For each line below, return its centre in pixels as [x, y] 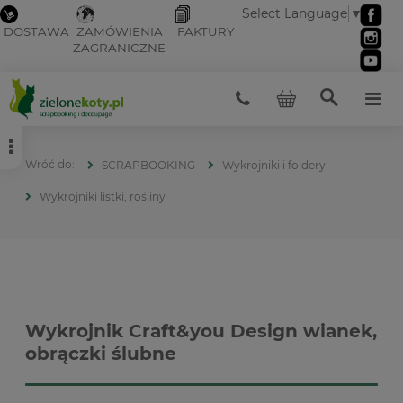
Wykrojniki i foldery [274, 165]
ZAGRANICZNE [119, 48]
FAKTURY [206, 32]
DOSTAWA [36, 32]
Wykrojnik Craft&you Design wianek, [201, 331]
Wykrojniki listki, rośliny [103, 196]
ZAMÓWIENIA [120, 32]
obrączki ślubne [101, 353]
